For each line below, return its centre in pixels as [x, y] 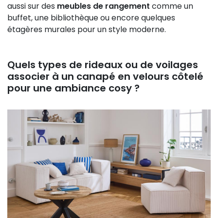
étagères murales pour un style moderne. [87, 29]
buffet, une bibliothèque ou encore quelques [91, 18]
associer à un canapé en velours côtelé [105, 76]
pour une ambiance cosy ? [73, 88]
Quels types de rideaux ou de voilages [103, 64]
